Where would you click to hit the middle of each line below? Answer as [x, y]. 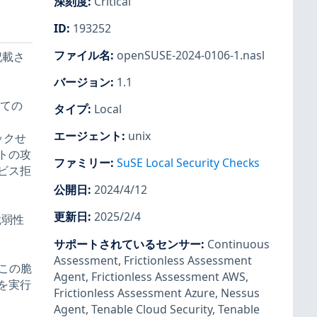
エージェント [88, 136]
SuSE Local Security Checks [188, 163]
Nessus [240, 293]
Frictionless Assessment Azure [134, 293]
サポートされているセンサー [127, 244]
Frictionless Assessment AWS [168, 276]
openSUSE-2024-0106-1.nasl [191, 55]
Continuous [238, 244]
